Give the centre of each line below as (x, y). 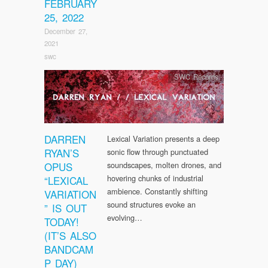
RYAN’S (62, 153)
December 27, (66, 31)
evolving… (125, 218)
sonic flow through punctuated (158, 152)
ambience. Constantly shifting (157, 191)
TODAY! (62, 222)
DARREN (65, 139)
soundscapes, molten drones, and (164, 165)
